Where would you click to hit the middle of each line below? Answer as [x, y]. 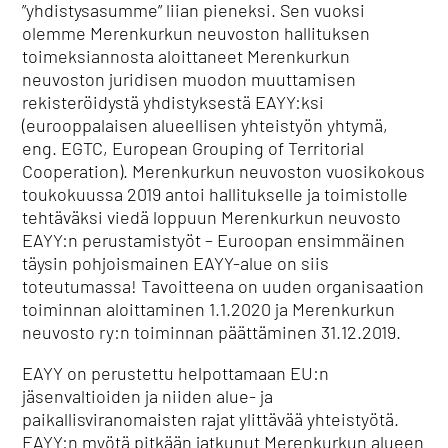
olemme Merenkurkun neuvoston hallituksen [196, 33]
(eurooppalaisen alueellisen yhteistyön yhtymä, [205, 125]
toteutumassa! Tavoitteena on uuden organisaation [223, 286]
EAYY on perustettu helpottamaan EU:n [176, 373]
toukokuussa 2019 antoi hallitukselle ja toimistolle [215, 194]
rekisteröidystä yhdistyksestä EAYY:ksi [173, 102]
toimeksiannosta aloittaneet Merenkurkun [186, 56]
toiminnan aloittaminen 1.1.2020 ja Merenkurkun [209, 309]
